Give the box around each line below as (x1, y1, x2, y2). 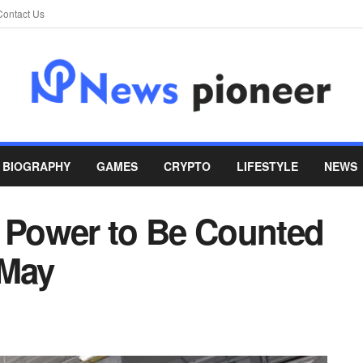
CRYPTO (164, 158, 211, 174)
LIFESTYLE (237, 158, 298, 174)
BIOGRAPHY (2, 158, 70, 174)
